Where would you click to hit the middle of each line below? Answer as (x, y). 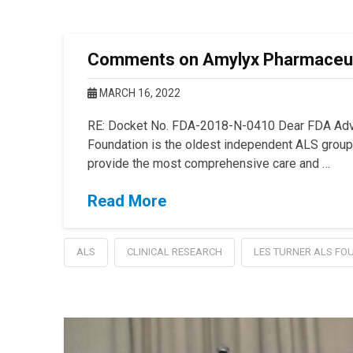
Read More (126, 201)
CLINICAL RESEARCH (174, 252)
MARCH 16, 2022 (138, 93)
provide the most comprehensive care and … (208, 164)
